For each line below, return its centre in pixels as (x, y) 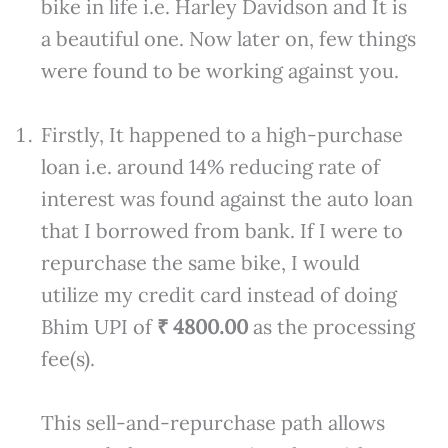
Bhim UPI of (98, 327)
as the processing (331, 327)
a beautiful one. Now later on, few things (228, 39)
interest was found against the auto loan (226, 199)
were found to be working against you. (219, 71)
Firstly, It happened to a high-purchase (221, 135)
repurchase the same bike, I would (200, 263)
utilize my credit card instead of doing (218, 295)
